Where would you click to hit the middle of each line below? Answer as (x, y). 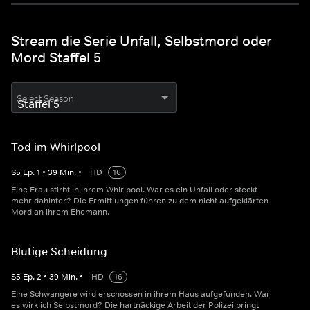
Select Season (45, 99)
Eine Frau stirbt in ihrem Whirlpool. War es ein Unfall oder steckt (134, 190)
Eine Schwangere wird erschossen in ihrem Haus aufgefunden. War (140, 294)
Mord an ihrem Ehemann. (60, 212)
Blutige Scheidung (59, 252)
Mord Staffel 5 (56, 58)
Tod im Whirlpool (56, 147)
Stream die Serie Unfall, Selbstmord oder (142, 41)
